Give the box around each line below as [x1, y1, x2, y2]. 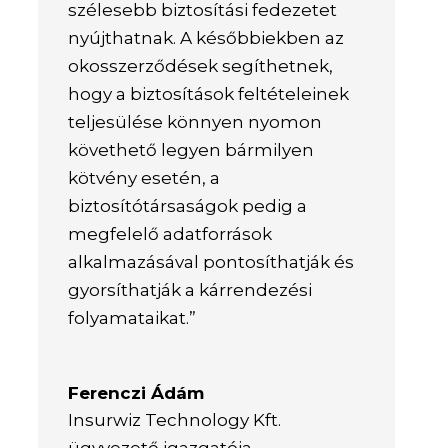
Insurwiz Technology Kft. [68, 409, 282, 430]
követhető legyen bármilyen [68, 139, 315, 160]
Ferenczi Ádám [68, 382, 205, 403]
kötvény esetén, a [68, 167, 221, 188]
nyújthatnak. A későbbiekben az [68, 27, 345, 48]
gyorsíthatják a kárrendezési [68, 279, 313, 300]
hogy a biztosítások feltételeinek [68, 83, 350, 104]
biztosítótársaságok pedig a [68, 195, 308, 216]
